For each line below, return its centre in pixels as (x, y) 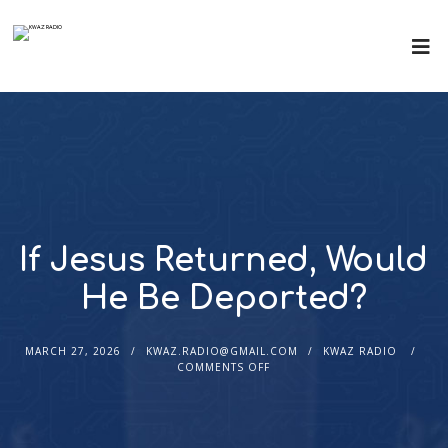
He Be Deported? (223, 298)
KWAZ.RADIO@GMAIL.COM (222, 351)
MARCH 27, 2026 (73, 351)
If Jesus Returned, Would (224, 260)
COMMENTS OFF (224, 367)
